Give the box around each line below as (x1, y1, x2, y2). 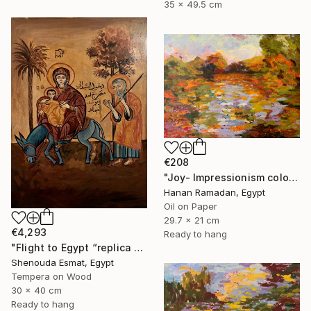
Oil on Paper (164, 200, 217, 212)
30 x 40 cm (11, 284, 62, 296)
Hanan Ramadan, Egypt (164, 186, 265, 198)
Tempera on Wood (11, 270, 92, 282)
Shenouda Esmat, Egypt (11, 256, 114, 268)
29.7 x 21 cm (164, 214, 219, 226)
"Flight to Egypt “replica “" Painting (134, 241, 144, 253)
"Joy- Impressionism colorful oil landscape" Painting (288, 171, 298, 183)
